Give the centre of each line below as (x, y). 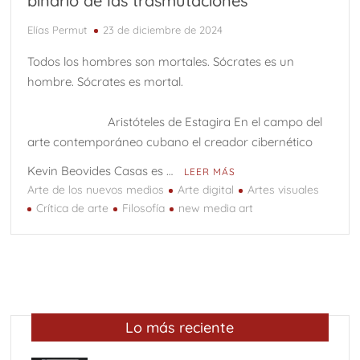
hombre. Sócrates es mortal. (106, 82)
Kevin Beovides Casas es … (102, 171)
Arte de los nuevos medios (96, 190)
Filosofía (144, 209)
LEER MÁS (210, 172)
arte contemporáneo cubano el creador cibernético (170, 142)
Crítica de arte (73, 209)
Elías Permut (57, 30)
